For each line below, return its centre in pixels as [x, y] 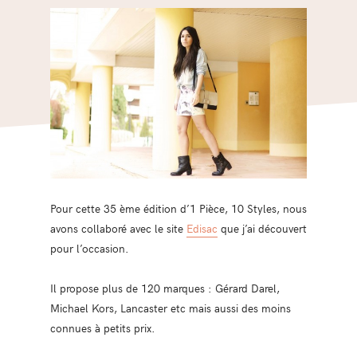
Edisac [202, 228]
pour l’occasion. [89, 248]
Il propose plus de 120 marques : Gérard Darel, [165, 288]
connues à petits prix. [102, 328]
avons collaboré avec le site [118, 228]
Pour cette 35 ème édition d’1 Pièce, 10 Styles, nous [178, 208]
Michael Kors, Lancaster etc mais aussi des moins [170, 308]
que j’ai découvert [262, 228]
